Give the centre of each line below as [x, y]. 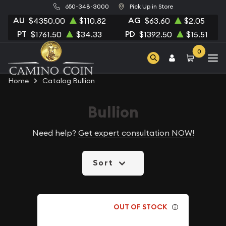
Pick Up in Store [151, 7]
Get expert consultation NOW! [136, 133]
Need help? [55, 133]
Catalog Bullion [69, 81]
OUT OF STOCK [141, 207]
